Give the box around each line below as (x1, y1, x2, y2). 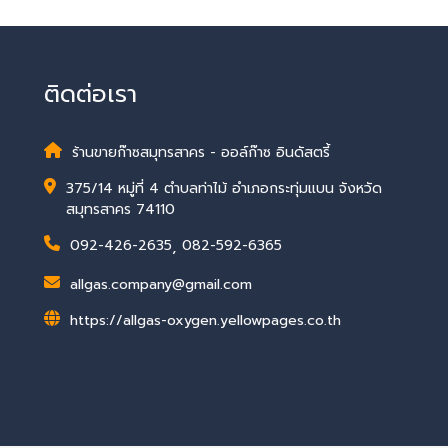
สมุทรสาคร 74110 (65, 199, 175, 220)
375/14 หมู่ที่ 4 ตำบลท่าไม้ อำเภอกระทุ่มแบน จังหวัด (65, 178, 382, 199)
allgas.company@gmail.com (69, 274, 252, 295)
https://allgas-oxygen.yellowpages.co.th (69, 310, 341, 331)
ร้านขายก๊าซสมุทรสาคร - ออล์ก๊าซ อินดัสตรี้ (71, 142, 330, 163)
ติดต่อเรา (43, 76, 137, 112)
